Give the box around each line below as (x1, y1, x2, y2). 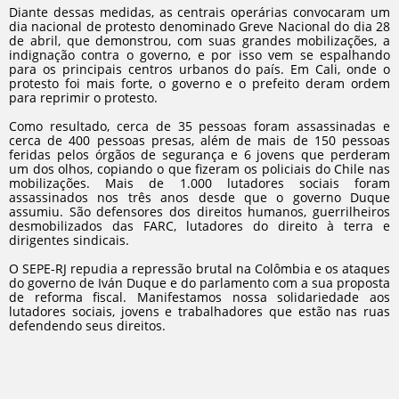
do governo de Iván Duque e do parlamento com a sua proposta (9, 274, 390, 291)
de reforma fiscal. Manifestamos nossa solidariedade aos (9, 289, 390, 305)
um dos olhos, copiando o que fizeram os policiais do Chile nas (9, 160, 390, 177)
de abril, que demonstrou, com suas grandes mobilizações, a (9, 32, 390, 49)
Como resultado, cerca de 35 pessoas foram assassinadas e (9, 118, 390, 134)
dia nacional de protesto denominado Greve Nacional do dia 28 (9, 18, 390, 35)
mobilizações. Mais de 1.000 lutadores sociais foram (9, 175, 390, 191)
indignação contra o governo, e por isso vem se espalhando (9, 46, 390, 63)
